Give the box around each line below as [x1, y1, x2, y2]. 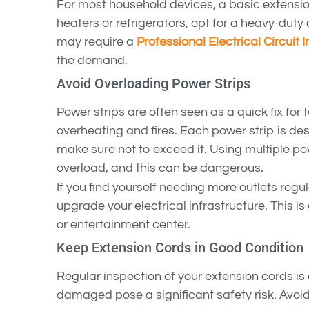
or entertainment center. [57, 218, 190, 232]
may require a [57, 35, 137, 49]
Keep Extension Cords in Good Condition [57, 239, 303, 257]
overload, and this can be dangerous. [57, 161, 263, 175]
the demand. [57, 54, 128, 68]
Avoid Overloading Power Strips [57, 75, 250, 92]
